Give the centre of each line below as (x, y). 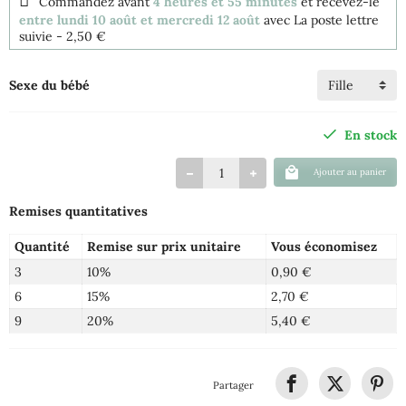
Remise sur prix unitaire (164, 247)
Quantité (42, 247)
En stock (371, 135)
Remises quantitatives (78, 212)
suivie (36, 37)
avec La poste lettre (321, 20)
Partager (234, 385)
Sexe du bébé (49, 86)
